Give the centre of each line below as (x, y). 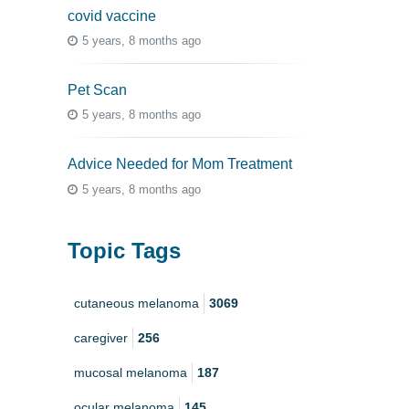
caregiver (101, 338)
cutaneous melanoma (136, 304)
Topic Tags (124, 250)
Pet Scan (97, 89)
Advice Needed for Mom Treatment (180, 164)
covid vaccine (112, 16)
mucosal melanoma (131, 373)
